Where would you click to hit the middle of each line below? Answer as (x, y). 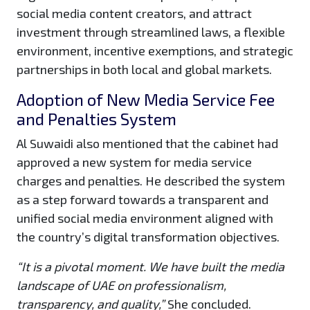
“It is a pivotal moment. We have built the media (151, 267)
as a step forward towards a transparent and (143, 200)
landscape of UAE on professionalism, (121, 285)
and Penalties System (97, 119)
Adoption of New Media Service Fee (146, 100)
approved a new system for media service (134, 162)
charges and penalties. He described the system (151, 181)
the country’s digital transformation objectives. (149, 237)
